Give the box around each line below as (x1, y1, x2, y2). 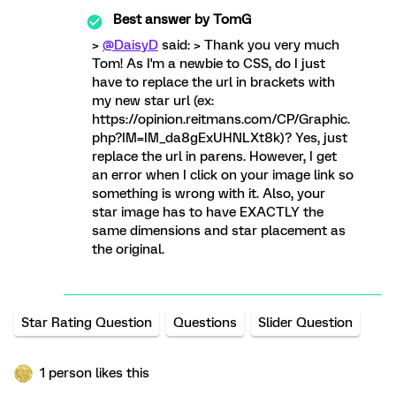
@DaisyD (103, 37, 158, 53)
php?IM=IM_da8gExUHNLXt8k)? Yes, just (92, 130, 347, 146)
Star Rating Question (21, 315, 152, 331)
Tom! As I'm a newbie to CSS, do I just (92, 56, 325, 72)
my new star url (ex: (92, 93, 214, 109)
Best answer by (113, 11, 209, 27)
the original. (92, 241, 164, 257)
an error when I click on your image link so (92, 167, 354, 183)
